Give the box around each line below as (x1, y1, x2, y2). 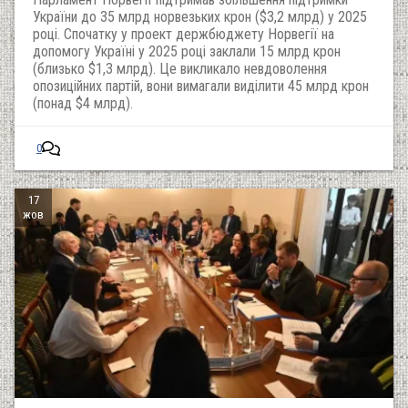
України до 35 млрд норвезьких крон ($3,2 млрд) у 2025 (33, 8, 367, 25)
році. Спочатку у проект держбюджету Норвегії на (33, 25, 334, 43)
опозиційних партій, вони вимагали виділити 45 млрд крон (33, 77, 369, 95)
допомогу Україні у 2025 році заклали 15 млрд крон (33, 43, 341, 60)
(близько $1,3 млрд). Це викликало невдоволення (33, 60, 327, 77)
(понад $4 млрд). (33, 95, 133, 112)
